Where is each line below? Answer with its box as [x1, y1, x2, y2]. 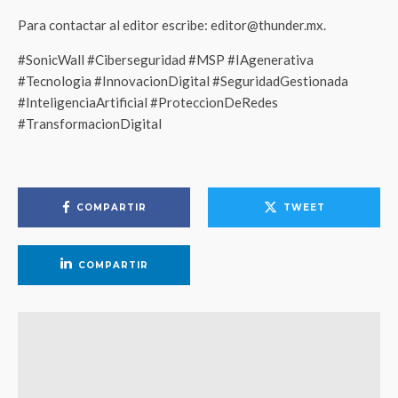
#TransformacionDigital [18, 115, 162, 131]
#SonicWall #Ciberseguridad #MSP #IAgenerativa [18, 52, 314, 68]
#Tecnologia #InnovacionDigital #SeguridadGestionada [18, 73, 348, 89]
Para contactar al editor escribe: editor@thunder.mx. [18, 17, 326, 33]
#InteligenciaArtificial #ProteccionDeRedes [18, 94, 278, 110]
